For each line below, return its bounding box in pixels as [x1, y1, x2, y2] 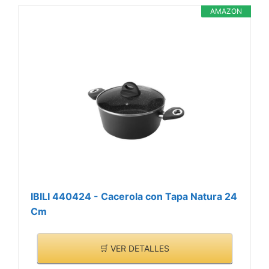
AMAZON [210, 7, 242, 16]
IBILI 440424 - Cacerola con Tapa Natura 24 [31, 190, 237, 203]
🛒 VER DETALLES [100, 243, 169, 253]
